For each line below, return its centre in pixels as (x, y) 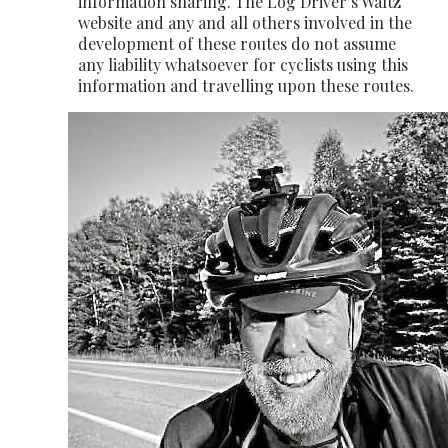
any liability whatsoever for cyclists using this (243, 64)
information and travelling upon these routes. (246, 85)
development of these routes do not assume (237, 43)
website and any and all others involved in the (245, 22)
